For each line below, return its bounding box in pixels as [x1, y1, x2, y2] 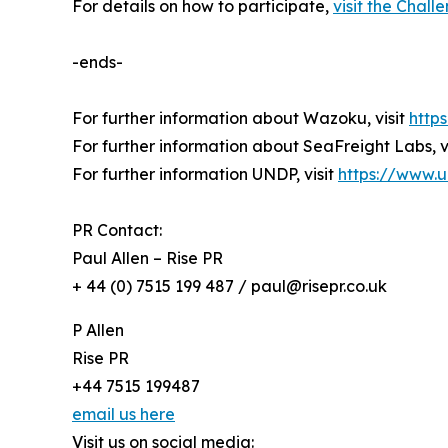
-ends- [72, 52, 123, 73]
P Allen [72, 320, 124, 341]
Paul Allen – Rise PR [72, 248, 223, 269]
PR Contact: [72, 220, 162, 241]
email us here [72, 404, 175, 425]
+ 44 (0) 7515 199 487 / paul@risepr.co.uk [72, 276, 387, 297]
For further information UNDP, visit [72, 164, 338, 185]
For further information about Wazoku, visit [72, 108, 409, 129]
